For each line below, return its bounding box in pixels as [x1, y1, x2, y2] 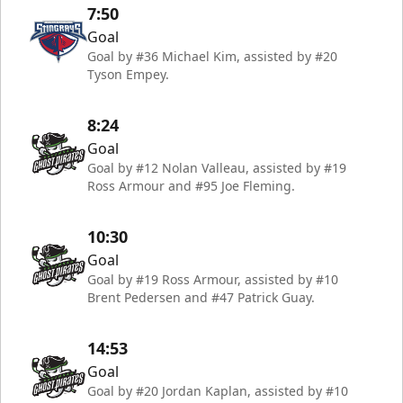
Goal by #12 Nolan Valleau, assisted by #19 [87, 159, 346, 176]
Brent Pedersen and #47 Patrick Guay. [87, 289, 315, 306]
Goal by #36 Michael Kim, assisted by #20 [87, 48, 337, 65]
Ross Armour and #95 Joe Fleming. [87, 177, 295, 194]
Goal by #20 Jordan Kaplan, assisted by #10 [87, 382, 348, 399]
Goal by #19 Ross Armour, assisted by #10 [87, 271, 338, 288]
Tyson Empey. [87, 66, 169, 83]
